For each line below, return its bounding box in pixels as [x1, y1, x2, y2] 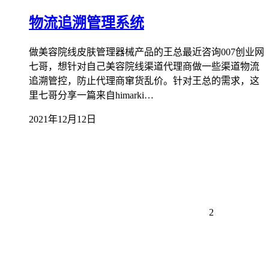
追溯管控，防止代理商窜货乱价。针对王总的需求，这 [29, 75, 259, 86]
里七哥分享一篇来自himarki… [29, 89, 154, 100]
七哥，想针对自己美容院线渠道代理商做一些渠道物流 [29, 61, 259, 71]
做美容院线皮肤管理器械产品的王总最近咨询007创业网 [29, 46, 264, 57]
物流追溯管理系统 [29, 15, 144, 31]
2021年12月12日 [29, 113, 96, 124]
